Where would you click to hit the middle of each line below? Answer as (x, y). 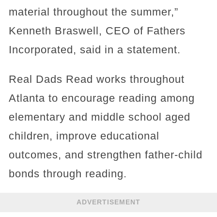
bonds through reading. (68, 173)
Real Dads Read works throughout (96, 79)
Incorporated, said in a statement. (94, 49)
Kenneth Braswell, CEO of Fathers (97, 31)
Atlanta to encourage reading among (101, 98)
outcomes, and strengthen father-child (105, 155)
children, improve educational (84, 136)
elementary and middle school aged (99, 117)
